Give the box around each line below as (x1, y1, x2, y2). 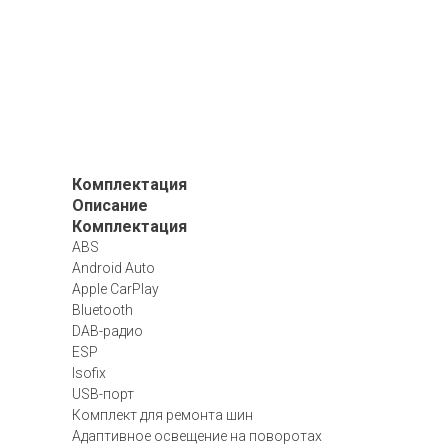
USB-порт (72, 386, 134, 402)
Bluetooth (72, 302, 133, 318)
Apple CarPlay (72, 281, 159, 297)
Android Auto (72, 260, 155, 276)
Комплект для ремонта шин (72, 407, 253, 423)
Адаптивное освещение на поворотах (72, 428, 322, 444)
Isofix (72, 365, 106, 381)
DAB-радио (72, 323, 143, 339)
